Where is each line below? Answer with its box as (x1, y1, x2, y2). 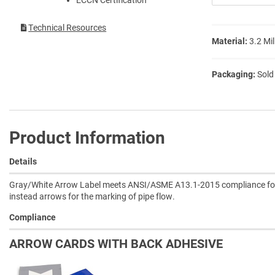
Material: (212, 36, 247, 46)
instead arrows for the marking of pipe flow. (9, 191, 175, 201)
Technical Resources (28, 22, 107, 33)
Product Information (9, 127, 165, 148)
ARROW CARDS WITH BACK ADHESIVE (9, 236, 223, 251)
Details (9, 156, 37, 166)
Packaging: (212, 69, 255, 79)
